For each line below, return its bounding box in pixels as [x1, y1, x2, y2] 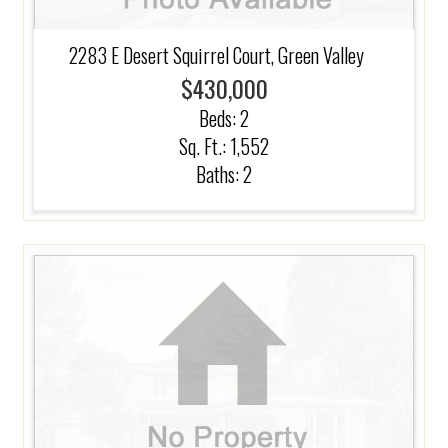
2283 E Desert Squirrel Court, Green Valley [69, 40, 364, 71]
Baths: [196, 159, 243, 190]
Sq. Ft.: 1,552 [179, 131, 269, 162]
